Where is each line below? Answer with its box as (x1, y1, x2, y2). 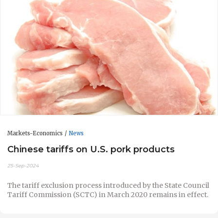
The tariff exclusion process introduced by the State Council (7, 181, 209, 190)
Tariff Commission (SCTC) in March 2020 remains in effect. (7, 190, 208, 199)
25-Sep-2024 (7, 162, 39, 169)
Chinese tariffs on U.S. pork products (7, 144, 175, 155)
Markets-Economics (7, 129, 63, 137)
